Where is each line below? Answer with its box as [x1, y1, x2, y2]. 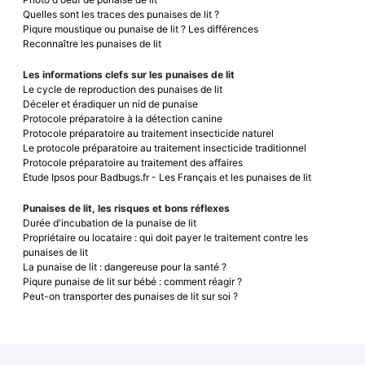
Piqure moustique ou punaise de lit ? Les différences [23, 22, 258, 35]
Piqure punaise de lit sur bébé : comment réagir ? [23, 275, 242, 288]
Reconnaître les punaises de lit [23, 37, 161, 50]
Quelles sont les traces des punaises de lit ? [23, 7, 219, 20]
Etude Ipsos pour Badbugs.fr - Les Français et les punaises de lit [23, 170, 311, 183]
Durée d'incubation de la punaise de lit [23, 216, 196, 229]
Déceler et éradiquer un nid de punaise [23, 97, 198, 110]
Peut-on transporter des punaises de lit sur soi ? [23, 289, 238, 302]
